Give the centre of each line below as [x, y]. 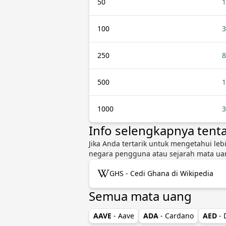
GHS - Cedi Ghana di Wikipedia [161, 173]
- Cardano [177, 216]
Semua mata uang [140, 196]
